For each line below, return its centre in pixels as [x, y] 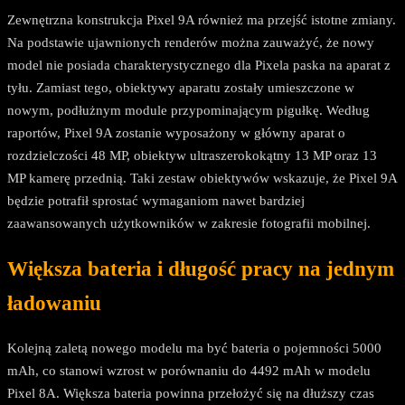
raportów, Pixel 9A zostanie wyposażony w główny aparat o [176, 133]
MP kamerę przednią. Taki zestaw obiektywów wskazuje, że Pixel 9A [202, 179]
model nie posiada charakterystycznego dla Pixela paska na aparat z [199, 66]
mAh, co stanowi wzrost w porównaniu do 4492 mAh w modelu [189, 371]
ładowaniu [54, 303]
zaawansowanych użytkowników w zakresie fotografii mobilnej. [189, 224]
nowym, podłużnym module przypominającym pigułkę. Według [188, 111]
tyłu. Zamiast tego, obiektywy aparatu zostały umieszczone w [181, 88]
